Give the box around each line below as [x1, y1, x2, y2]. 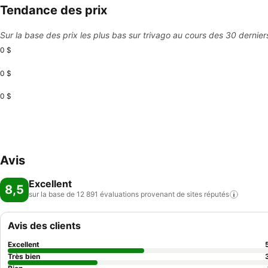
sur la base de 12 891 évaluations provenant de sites [29, 190, 202, 199]
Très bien [8, 252, 40, 261]
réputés [204, 190, 229, 199]
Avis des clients [8, 220, 81, 232]
